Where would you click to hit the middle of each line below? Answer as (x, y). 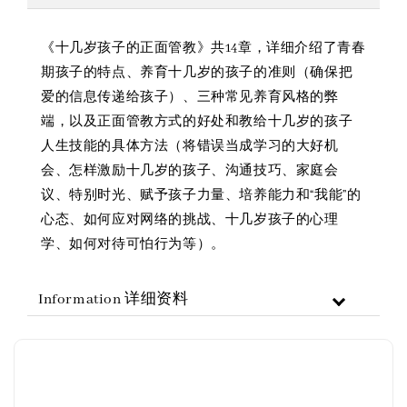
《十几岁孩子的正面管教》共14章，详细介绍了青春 (203, 48)
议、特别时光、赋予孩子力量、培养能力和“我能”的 (201, 195)
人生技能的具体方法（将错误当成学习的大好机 (190, 146)
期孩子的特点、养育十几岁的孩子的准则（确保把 (197, 72)
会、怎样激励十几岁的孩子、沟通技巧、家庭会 (190, 170)
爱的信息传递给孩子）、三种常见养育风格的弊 (190, 97)
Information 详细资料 (114, 299)
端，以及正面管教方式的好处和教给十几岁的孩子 (197, 121)
